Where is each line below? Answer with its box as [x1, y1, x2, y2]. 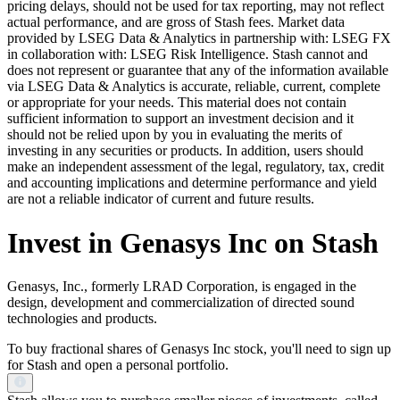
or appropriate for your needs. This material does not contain [7, 95, 346, 111]
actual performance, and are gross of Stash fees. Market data [7, 14, 345, 30]
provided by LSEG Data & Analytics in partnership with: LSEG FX [7, 30, 391, 46]
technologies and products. [7, 311, 157, 327]
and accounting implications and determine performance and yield [7, 175, 377, 191]
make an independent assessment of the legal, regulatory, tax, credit [7, 159, 384, 175]
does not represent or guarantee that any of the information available [7, 62, 388, 79]
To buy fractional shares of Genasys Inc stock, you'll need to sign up [7, 341, 391, 357]
